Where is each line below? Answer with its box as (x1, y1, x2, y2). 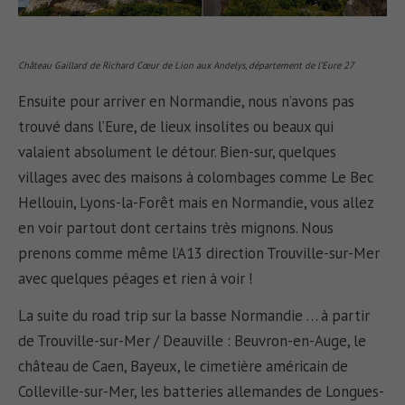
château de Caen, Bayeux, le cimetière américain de (18, 356, 349, 377)
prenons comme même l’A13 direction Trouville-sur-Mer (18, 243, 381, 264)
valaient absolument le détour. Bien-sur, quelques (18, 142, 337, 163)
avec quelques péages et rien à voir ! (18, 268, 253, 289)
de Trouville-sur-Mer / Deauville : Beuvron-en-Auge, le (18, 331, 367, 352)
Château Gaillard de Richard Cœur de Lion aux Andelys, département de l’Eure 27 (18, 58, 355, 71)
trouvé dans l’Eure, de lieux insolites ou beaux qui (18, 117, 334, 137)
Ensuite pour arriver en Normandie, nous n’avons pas (18, 91, 355, 112)
